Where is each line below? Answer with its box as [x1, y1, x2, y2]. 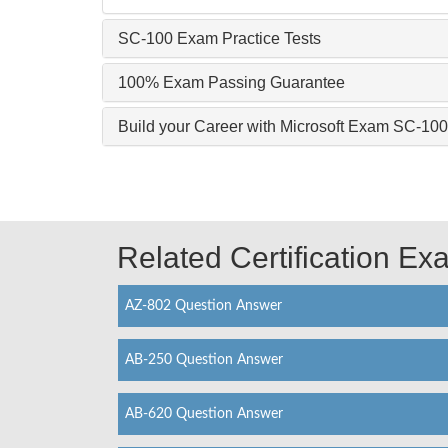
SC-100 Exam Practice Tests [118, 29, 321, 47]
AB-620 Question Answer [125, 406, 283, 421]
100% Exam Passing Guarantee [118, 73, 345, 91]
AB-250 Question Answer [125, 352, 283, 367]
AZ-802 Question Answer [125, 298, 282, 313]
